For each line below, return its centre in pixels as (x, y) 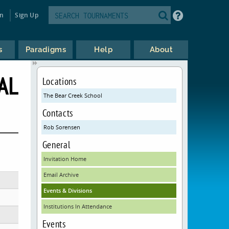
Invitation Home (65, 159)
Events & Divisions (67, 190)
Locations (59, 81)
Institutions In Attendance (77, 206)
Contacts (58, 113)
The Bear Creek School (73, 95)
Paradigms (46, 50)
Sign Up (27, 15)
